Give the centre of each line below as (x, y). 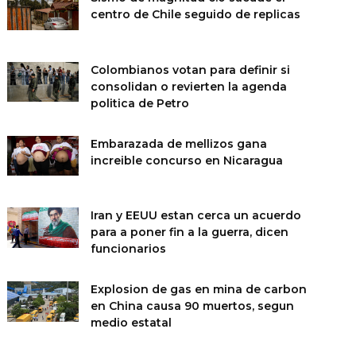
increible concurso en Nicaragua (186, 160)
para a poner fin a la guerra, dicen (189, 232)
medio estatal (131, 323)
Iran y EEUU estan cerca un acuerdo (195, 216)
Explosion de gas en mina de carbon (198, 290)
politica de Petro (139, 103)
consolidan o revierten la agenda (188, 86)
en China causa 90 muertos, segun (192, 306)
